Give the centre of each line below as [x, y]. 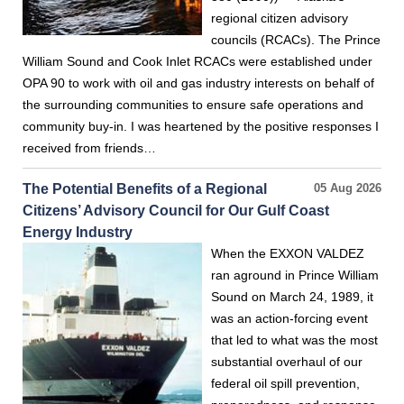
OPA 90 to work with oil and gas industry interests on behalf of [198, 83]
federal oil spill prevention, [285, 383]
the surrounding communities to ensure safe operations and [193, 105]
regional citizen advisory [280, 18]
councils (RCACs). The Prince [296, 40]
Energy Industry [78, 232]
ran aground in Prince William [295, 275]
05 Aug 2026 [348, 188]
